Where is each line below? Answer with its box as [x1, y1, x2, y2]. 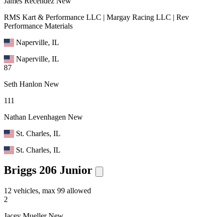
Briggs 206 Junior [4, 164, 93, 177]
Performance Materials [4, 21, 73, 30]
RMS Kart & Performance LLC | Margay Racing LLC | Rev [4, 13, 189, 21]
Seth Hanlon [4, 79, 42, 88]
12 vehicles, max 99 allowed [4, 186, 91, 195]
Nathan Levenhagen [4, 112, 66, 121]
